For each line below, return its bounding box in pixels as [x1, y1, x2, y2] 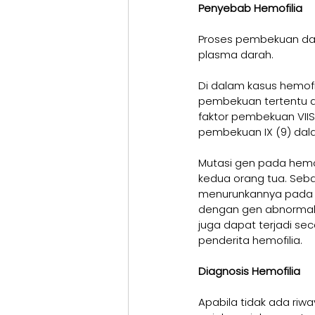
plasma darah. [198, 47, 274, 63]
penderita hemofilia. [198, 233, 302, 248]
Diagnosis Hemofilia [198, 264, 300, 279]
